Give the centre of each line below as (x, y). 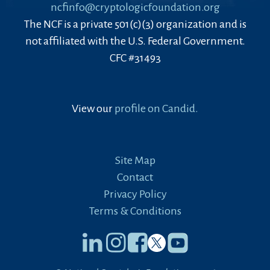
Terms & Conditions (135, 211)
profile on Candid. (156, 108)
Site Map (135, 160)
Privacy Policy (135, 194)
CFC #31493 (135, 58)
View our (93, 108)
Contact (135, 177)
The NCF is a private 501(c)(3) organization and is (135, 24)
